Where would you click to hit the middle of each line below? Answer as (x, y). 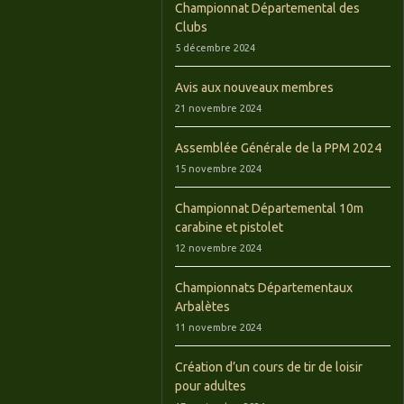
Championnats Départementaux (263, 287)
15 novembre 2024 (218, 168)
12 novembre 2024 (218, 248)
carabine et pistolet (229, 227)
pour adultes (210, 386)
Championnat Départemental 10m (269, 208)
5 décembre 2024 (215, 47)
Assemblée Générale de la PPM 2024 (278, 147)
